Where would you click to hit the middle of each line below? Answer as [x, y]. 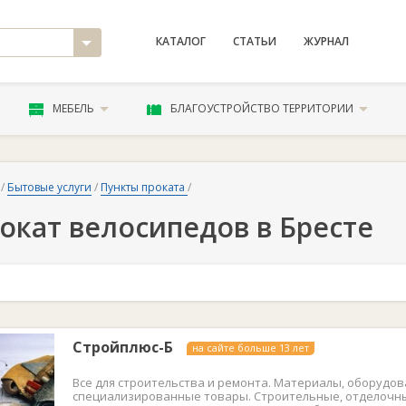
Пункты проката [144, 187]
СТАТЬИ [254, 41]
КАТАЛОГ [180, 41]
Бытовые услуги [49, 187]
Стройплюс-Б [123, 347]
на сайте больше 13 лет [251, 347]
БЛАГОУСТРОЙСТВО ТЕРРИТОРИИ [262, 108]
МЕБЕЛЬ [73, 108]
